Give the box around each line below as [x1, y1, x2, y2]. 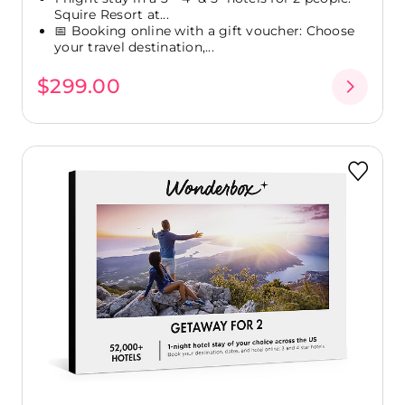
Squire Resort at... [54, 5, 169, 23]
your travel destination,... [54, 38, 214, 55]
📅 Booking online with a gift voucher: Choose [54, 22, 354, 39]
